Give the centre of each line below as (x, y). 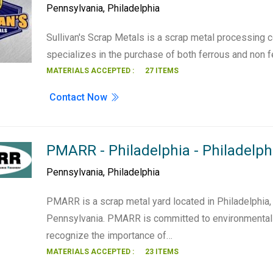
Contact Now (80, 97)
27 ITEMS (162, 71)
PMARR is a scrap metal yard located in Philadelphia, (159, 201)
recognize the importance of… (110, 236)
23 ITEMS (162, 252)
